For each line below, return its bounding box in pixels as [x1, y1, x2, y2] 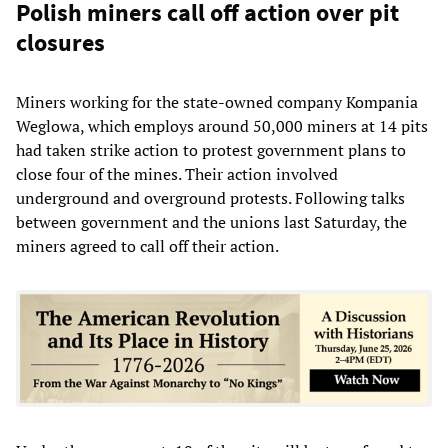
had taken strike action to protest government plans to [16, 138, 406, 161]
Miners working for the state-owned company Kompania [16, 90, 418, 113]
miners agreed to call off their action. [16, 234, 279, 257]
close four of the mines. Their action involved [16, 162, 338, 185]
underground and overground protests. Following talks [16, 186, 405, 209]
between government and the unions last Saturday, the [16, 210, 407, 233]
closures [16, 26, 105, 58]
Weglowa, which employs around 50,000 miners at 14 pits [16, 114, 428, 137]
